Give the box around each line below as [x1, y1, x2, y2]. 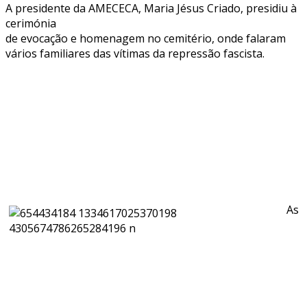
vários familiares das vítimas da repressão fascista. [5, 45, 265, 61]
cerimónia [5, 15, 56, 31]
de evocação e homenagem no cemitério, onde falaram [5, 30, 286, 46]
